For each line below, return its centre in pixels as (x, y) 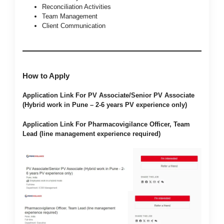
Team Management (70, 16)
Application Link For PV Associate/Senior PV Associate (108, 95)
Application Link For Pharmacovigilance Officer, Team (106, 124)
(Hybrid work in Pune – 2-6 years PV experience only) (105, 105)
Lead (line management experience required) (91, 133)
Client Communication (74, 26)
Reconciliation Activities (76, 7)
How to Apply (46, 76)
